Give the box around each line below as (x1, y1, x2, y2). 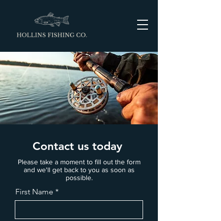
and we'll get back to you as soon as (23, 166, 135, 174)
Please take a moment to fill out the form (17, 158, 141, 166)
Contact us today (32, 139, 126, 153)
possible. (65, 174, 93, 182)
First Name (15, 187, 53, 196)
